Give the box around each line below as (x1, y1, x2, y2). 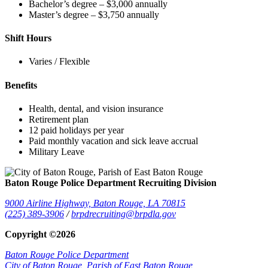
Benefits (5, 80, 37, 90)
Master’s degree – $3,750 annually (29, 9, 159, 20)
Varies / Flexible (29, 56, 90, 67)
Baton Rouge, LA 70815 (93, 197, 185, 208)
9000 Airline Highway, (5, 197, 93, 208)
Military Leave (29, 146, 84, 157)
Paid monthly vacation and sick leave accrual (29, 135, 198, 146)
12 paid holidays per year (29, 124, 124, 135)
